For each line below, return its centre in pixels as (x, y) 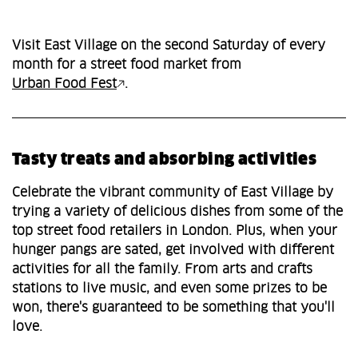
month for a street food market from (127, 65)
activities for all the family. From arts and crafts (162, 270)
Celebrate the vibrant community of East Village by (173, 193)
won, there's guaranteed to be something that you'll (173, 308)
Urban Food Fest (64, 84)
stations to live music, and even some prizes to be (169, 289)
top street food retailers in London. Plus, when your (175, 231)
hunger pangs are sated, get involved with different (173, 251)
